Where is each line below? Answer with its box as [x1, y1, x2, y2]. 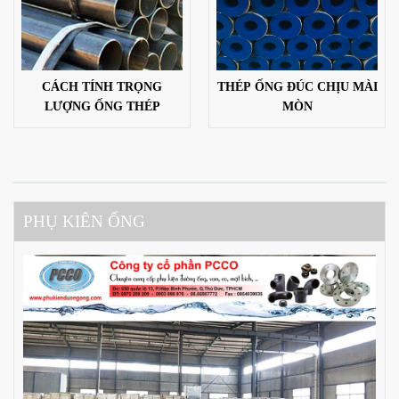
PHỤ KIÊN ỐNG [23, 212, 145, 232]
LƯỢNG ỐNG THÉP [44, 99, 160, 114]
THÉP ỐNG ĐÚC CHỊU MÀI [216, 79, 378, 94]
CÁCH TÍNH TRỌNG [42, 79, 162, 94]
